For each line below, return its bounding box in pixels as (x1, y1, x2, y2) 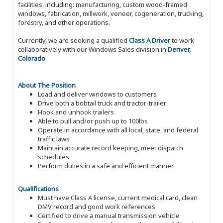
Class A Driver (129, 35, 170, 45)
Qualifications (18, 184, 59, 193)
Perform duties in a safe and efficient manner (38, 161, 174, 170)
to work (170, 35, 194, 45)
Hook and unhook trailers (38, 107, 114, 116)
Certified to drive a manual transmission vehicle (38, 211, 180, 220)
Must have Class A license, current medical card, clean (38, 193, 198, 202)
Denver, (168, 44, 191, 54)
